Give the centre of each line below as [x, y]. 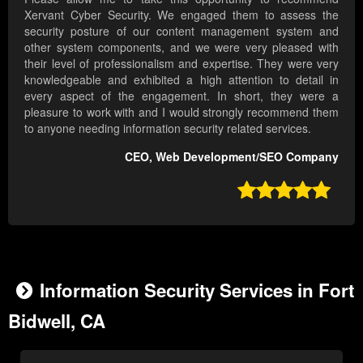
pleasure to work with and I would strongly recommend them [181, 112]
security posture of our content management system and [181, 31]
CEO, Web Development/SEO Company [232, 157]
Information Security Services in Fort [197, 290]
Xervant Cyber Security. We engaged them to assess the [181, 15]
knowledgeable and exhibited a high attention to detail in [181, 80]
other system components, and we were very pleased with [181, 47]
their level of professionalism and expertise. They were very [181, 64]
